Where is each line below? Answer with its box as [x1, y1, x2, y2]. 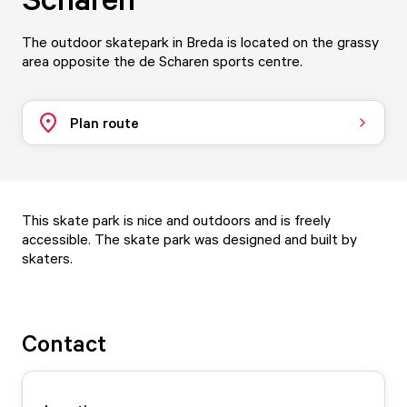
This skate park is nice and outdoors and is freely [22, 211, 331, 229]
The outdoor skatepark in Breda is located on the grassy [22, 33, 379, 51]
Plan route [70, 113, 139, 132]
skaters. [22, 249, 73, 267]
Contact [22, 328, 106, 357]
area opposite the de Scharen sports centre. [22, 52, 303, 70]
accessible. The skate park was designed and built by [22, 230, 357, 248]
